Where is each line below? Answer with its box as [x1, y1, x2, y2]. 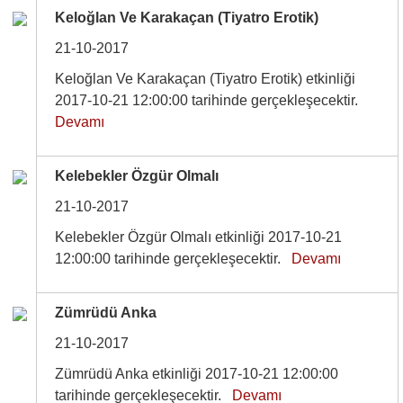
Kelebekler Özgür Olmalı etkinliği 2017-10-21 [55, 229, 343, 245]
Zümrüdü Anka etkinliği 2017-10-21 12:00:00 [55, 366, 339, 381]
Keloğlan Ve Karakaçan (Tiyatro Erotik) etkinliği [55, 71, 356, 86]
